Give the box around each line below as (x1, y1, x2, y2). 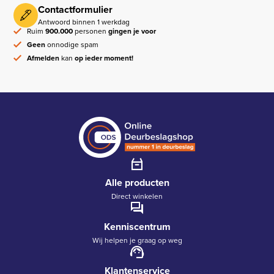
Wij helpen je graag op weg (92, 234, 182, 245)
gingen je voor (108, 25, 157, 36)
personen (73, 25, 109, 36)
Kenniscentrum (103, 219, 171, 234)
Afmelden (27, 52, 60, 63)
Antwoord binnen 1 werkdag (38, 16, 130, 27)
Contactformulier (38, 2, 113, 17)
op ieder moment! (75, 52, 134, 63)
